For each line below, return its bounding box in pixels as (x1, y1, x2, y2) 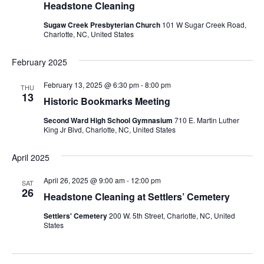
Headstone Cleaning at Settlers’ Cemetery (43, 189, 230, 203)
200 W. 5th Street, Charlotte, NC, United (108, 210, 235, 220)
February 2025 (11, 55, 67, 68)
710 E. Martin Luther (174, 114, 239, 125)
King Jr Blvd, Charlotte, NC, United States (43, 124, 176, 134)
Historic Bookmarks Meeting (43, 94, 170, 108)
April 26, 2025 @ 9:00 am (43, 174, 125, 185)
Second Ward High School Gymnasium (43, 114, 174, 126)
